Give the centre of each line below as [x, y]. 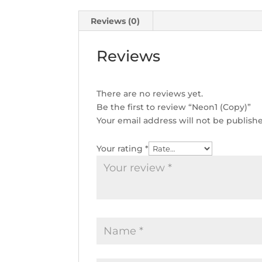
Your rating [121, 149]
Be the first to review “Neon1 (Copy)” [174, 107]
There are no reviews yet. [150, 94]
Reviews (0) [116, 21]
